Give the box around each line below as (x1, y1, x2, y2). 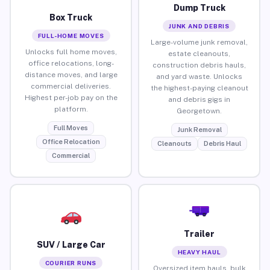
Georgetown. (177, 106, 222, 115)
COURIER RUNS (45, 259, 97, 266)
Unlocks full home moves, (25, 47, 117, 56)
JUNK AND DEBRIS (169, 22, 230, 30)
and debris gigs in (168, 95, 230, 104)
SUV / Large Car (36, 239, 105, 250)
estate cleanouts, (168, 49, 230, 58)
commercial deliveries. (31, 81, 111, 90)
